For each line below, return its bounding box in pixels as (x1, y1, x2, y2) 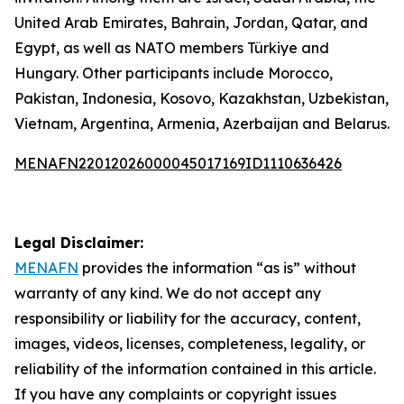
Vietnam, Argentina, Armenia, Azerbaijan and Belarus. (14, 115, 390, 133)
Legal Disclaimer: (14, 234, 143, 252)
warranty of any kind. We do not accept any (14, 284, 321, 302)
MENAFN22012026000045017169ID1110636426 (14, 154, 342, 172)
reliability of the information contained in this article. (14, 360, 376, 378)
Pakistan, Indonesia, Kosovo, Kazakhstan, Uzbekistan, (14, 89, 389, 107)
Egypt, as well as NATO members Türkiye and (14, 39, 329, 57)
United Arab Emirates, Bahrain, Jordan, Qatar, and (14, 14, 368, 32)
